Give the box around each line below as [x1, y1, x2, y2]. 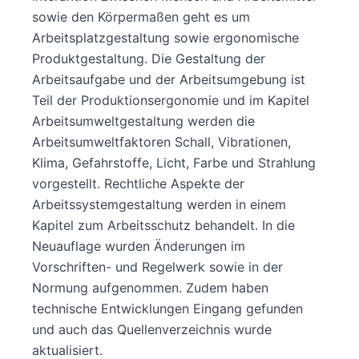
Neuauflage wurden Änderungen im [32, 238, 245, 255]
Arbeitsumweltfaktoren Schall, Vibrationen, [32, 134, 291, 151]
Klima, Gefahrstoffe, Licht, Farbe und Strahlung [32, 155, 316, 171]
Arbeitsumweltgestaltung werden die [32, 113, 255, 130]
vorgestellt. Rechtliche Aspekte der [32, 175, 244, 192]
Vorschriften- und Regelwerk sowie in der [32, 259, 283, 276]
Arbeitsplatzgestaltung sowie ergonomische [32, 30, 299, 46]
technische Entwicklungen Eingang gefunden [32, 301, 303, 317]
